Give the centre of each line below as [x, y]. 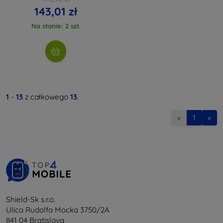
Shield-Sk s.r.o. [31, 199]
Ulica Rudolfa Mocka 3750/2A [58, 210]
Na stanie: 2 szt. [56, 26]
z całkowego [47, 97]
